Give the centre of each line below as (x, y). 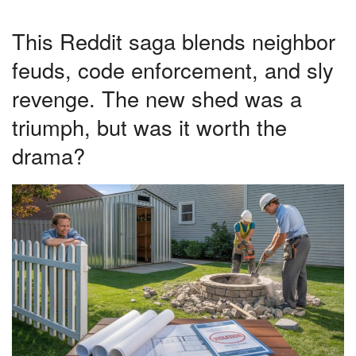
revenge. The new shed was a (157, 98)
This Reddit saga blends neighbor (174, 41)
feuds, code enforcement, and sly (173, 69)
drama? (48, 155)
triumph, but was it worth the (149, 126)
